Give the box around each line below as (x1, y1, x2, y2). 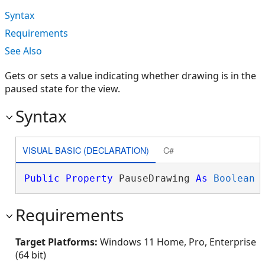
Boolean (213, 173, 255, 184)
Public (24, 173, 60, 184)
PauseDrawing (112, 173, 196, 184)
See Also (5, 44, 42, 57)
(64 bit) (15, 248, 46, 261)
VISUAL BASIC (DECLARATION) (22, 143, 149, 156)
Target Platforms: (15, 235, 100, 248)
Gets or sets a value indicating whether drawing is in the (5, 69, 256, 82)
